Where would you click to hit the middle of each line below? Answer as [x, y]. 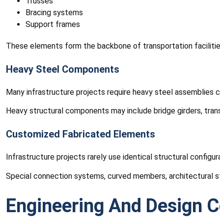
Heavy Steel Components [63, 69]
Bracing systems [54, 12]
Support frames [53, 24]
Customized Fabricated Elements [81, 134]
